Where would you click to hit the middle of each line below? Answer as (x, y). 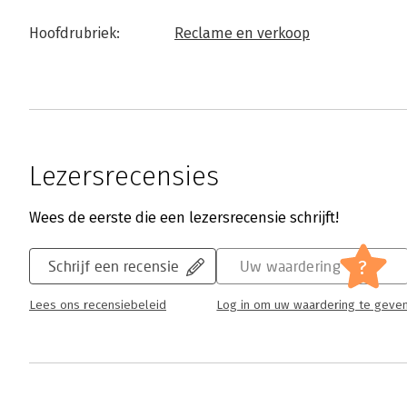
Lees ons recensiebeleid (98, 305)
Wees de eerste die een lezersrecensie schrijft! (184, 218)
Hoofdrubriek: (74, 33)
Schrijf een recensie (114, 266)
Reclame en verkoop (242, 33)
